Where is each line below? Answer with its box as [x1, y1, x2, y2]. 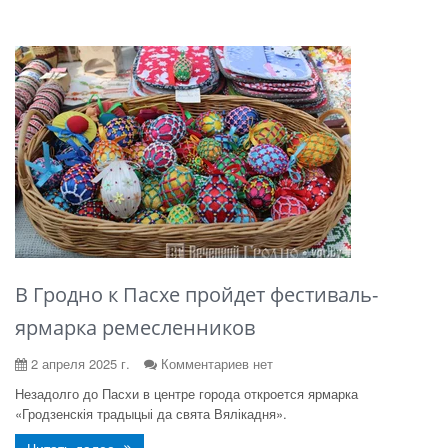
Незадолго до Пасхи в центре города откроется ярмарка [15, 384, 358, 403]
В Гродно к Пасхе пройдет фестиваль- [15, 281, 378, 308]
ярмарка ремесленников [15, 314, 255, 341]
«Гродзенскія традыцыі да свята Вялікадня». [15, 404, 287, 423]
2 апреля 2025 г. [27, 354, 130, 373]
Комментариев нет [161, 354, 273, 373]
